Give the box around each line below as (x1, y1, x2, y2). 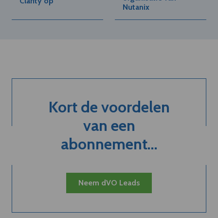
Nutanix (123, 2, 149, 12)
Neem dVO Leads (78, 178, 140, 187)
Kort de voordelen (48, 97, 170, 116)
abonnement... (60, 134, 158, 153)
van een (83, 115, 135, 135)
